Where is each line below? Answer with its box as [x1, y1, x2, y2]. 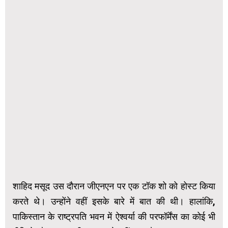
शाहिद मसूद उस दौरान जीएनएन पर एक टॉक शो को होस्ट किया [13, 180, 215, 191]
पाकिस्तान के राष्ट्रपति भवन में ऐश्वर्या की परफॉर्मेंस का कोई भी [13, 211, 215, 222]
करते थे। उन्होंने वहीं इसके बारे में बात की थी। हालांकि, [13, 195, 215, 207]
